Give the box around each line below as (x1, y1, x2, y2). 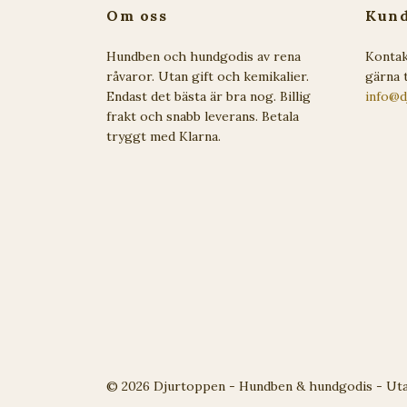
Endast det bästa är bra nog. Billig (106, 88, 311, 104)
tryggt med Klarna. (106, 128, 221, 144)
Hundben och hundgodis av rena (106, 48, 301, 65)
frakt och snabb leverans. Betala (106, 108, 299, 124)
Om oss (106, 6, 168, 25)
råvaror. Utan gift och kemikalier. (106, 68, 309, 84)
